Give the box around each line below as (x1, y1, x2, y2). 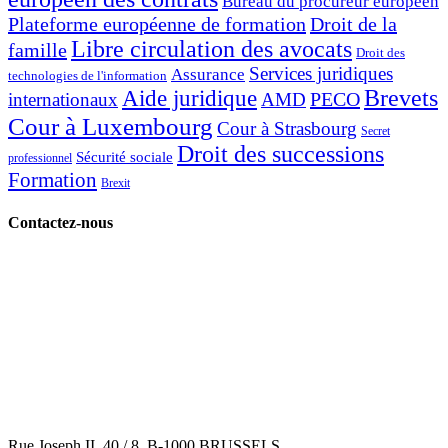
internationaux (8, 88, 118, 110)
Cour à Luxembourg (8, 111, 213, 140)
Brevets (364, 84, 438, 111)
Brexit (101, 175, 130, 190)
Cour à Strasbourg (217, 117, 357, 139)
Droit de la (310, 12, 397, 35)
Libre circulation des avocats (71, 35, 352, 62)
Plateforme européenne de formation (8, 12, 306, 35)
